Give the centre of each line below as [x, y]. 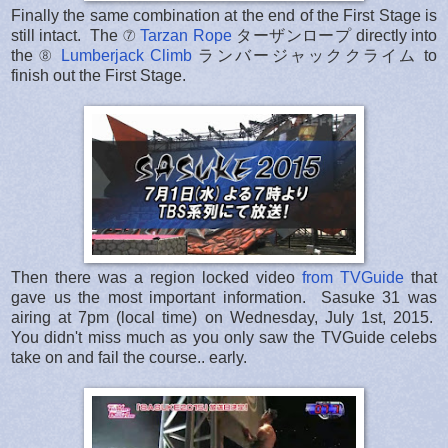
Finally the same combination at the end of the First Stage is [224, 15]
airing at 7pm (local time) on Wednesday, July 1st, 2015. [224, 317]
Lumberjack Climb [126, 55]
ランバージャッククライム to [315, 55]
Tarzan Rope [186, 35]
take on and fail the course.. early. [129, 357]
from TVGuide [353, 277]
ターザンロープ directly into [334, 35]
